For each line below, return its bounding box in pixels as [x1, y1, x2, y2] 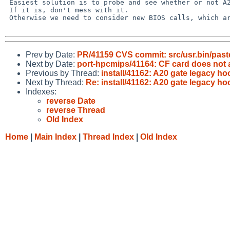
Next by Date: [26, 59, 77, 68]
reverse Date [46, 96, 95, 105]
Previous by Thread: [26, 68, 101, 78]
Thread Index [83, 132, 134, 141]
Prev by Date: [26, 50, 77, 59]
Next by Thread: [26, 78, 86, 87]
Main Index [34, 132, 76, 141]
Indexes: [26, 87, 56, 96]
